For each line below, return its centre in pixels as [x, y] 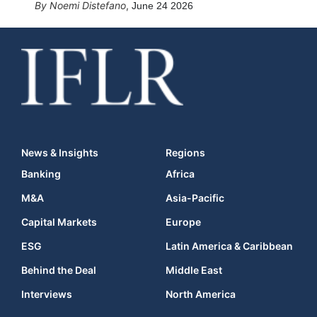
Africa [180, 173]
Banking [41, 173]
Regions [185, 152]
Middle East [194, 270]
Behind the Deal [59, 270]
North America [201, 294]
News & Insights [60, 152]
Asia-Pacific [195, 197]
